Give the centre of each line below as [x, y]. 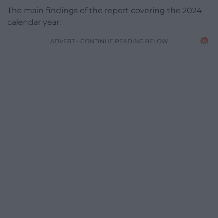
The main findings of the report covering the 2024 [105, 10]
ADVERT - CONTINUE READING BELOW [109, 41]
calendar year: [34, 22]
